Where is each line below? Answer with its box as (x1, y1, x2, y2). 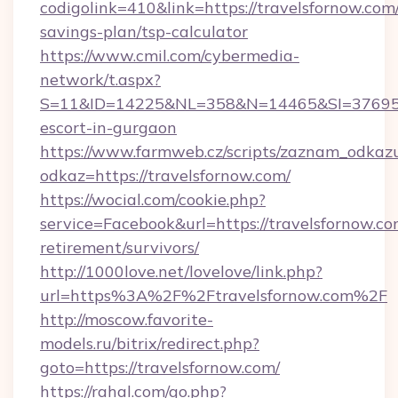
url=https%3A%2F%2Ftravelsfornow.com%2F (40, 285, 387, 306)
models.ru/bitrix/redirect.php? (40, 333, 259, 354)
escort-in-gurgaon (40, 117, 177, 138)
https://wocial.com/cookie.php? (40, 189, 266, 210)
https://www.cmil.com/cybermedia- (40, 45, 299, 66)
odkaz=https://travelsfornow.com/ (40, 165, 291, 186)
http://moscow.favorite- (40, 309, 213, 330)
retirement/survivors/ (40, 237, 199, 258)
